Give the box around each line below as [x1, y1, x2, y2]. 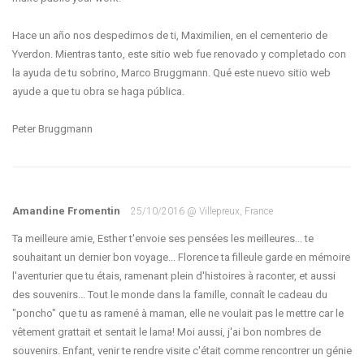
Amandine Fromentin [12, 205, 123, 217]
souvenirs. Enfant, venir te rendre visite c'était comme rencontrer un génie [12, 344, 352, 357]
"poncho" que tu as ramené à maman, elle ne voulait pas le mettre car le [12, 307, 344, 319]
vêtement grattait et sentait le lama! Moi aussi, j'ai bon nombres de [12, 326, 321, 338]
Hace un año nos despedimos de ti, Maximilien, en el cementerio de [12, 29, 327, 41]
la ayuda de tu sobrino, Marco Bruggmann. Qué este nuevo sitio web [12, 67, 331, 79]
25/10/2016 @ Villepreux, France [131, 206, 273, 217]
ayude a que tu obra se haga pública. [12, 85, 184, 97]
